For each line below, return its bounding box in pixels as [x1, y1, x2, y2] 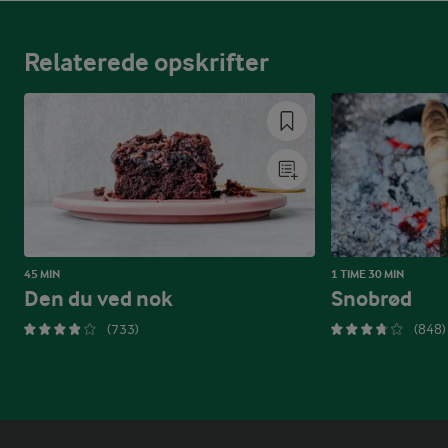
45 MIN [24, 267, 60, 282]
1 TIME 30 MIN [331, 267, 404, 282]
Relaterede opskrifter [24, 47, 269, 79]
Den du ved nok [24, 286, 173, 313]
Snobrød [331, 286, 412, 313]
